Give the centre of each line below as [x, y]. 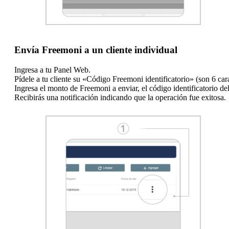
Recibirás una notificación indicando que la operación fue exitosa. [120, 97]
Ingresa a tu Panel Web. [52, 70]
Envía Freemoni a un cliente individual [96, 50]
